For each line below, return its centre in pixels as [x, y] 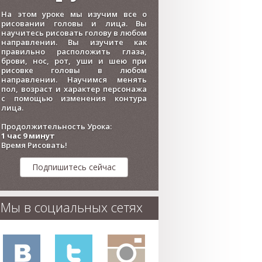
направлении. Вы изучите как [74, 42]
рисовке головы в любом [74, 70]
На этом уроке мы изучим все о [74, 14]
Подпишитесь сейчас [74, 167]
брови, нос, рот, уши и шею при [74, 61]
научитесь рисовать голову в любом [74, 33]
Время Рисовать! [34, 145]
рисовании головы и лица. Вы [74, 23]
